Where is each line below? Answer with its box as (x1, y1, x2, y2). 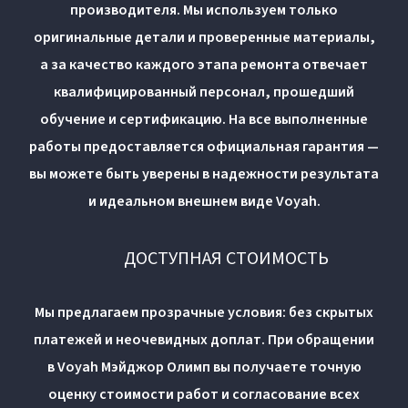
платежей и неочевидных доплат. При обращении (34, 329, 374, 350)
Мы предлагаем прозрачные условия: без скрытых (35, 301, 373, 322)
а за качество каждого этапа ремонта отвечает (40, 54, 368, 75)
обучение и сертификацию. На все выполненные (40, 108, 368, 129)
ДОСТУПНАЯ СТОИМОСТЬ (123, 245, 329, 271)
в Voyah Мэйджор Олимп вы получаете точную (46, 356, 362, 377)
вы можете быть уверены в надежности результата (29, 163, 379, 184)
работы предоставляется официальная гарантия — (29, 136, 379, 157)
